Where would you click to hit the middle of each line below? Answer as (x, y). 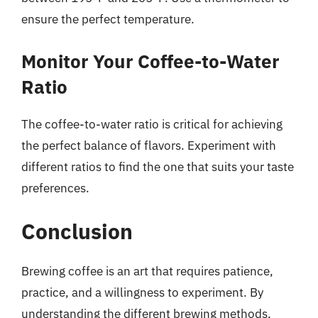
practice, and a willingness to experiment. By (142, 292)
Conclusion (77, 231)
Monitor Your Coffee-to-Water (150, 61)
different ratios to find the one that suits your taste (158, 166)
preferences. (55, 188)
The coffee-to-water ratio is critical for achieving (152, 124)
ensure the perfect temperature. (108, 19)
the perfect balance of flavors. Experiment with (149, 145)
